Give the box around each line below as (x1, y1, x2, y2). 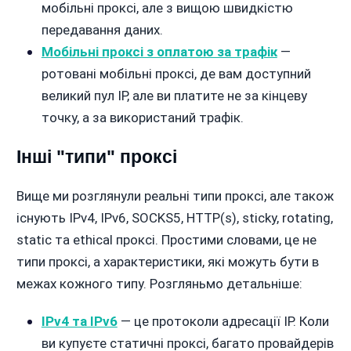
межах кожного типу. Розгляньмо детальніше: (16, 276, 302, 292)
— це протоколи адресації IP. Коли (117, 313, 329, 330)
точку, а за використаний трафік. (41, 110, 244, 126)
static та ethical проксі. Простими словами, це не (16, 232, 317, 248)
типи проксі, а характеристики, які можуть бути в (16, 254, 319, 270)
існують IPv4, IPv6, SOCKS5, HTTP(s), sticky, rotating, (16, 210, 333, 226)
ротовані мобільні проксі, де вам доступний (41, 66, 311, 82)
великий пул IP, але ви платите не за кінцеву (41, 88, 307, 104)
